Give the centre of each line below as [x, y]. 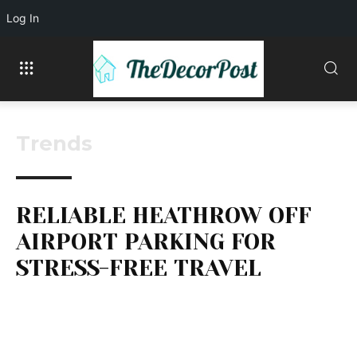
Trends [54, 143]
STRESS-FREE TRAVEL [139, 268]
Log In [23, 18]
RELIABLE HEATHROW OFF [164, 215]
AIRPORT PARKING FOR [146, 241]
